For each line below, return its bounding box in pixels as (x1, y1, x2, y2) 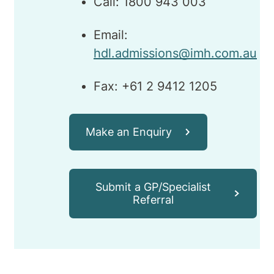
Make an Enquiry (86, 125, 172, 138)
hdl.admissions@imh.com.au (94, 45, 257, 61)
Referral (133, 193, 174, 206)
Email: (94, 27, 128, 42)
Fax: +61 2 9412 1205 (94, 78, 217, 94)
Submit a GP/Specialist (95, 180, 212, 193)
